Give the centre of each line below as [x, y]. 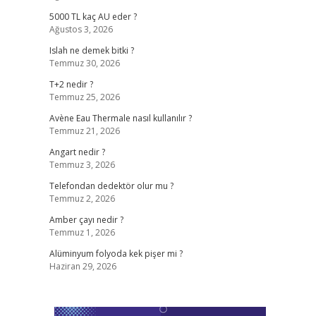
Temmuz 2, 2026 [82, 199]
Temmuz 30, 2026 [84, 63]
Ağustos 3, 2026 [81, 29]
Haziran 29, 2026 [83, 266]
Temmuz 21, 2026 [84, 131]
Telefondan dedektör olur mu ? [111, 186]
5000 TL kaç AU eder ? [93, 17]
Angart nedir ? [77, 152]
